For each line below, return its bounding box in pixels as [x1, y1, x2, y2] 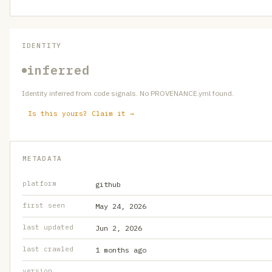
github [95, 180, 121, 189]
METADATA [22, 154, 62, 163]
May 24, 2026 [95, 202, 146, 211]
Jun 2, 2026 [95, 223, 142, 233]
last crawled [22, 245, 73, 253]
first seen [22, 201, 65, 209]
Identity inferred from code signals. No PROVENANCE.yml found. [22, 89, 234, 98]
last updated [22, 223, 73, 231]
